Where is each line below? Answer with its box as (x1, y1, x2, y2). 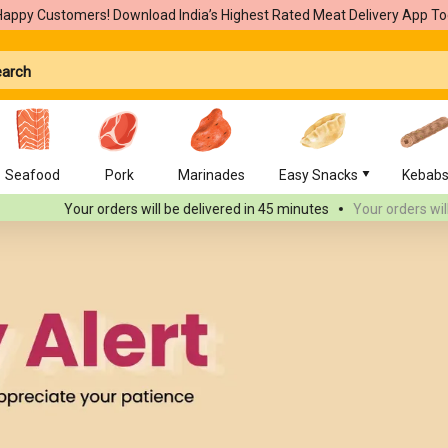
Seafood (5, 167, 60, 183)
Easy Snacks (279, 167, 358, 183)
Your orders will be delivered (10, 201, 188, 217)
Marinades (178, 167, 245, 183)
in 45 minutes (190, 201, 276, 217)
